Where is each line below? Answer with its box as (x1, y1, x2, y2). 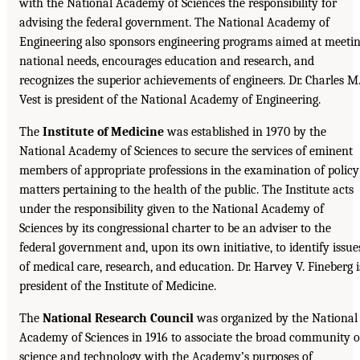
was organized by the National (194, 311, 358, 326)
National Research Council (43, 311, 194, 326)
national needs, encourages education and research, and (19, 54, 314, 69)
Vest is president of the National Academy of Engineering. (19, 92, 321, 108)
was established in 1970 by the (164, 125, 326, 140)
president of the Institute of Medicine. (19, 279, 216, 294)
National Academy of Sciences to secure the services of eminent (19, 144, 353, 159)
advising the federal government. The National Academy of (19, 15, 329, 31)
